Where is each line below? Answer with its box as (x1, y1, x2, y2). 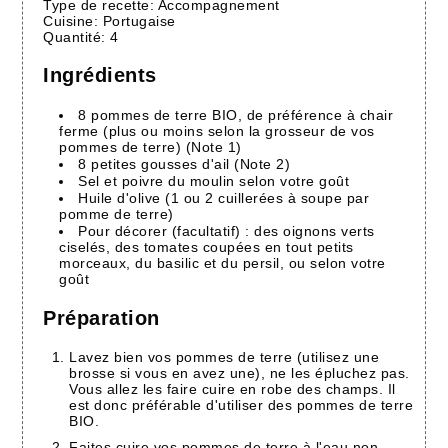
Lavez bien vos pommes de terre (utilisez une (69, 349, 380, 366)
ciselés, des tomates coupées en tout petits (59, 239, 354, 256)
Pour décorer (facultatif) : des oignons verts (78, 223, 375, 240)
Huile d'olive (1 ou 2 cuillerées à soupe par (78, 190, 370, 207)
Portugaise (102, 12, 176, 29)
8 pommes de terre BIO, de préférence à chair (78, 107, 394, 124)
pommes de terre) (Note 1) (59, 139, 242, 156)
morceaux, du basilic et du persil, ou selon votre (59, 255, 386, 272)
